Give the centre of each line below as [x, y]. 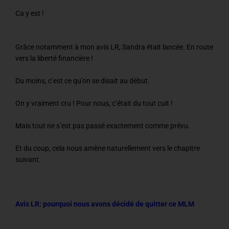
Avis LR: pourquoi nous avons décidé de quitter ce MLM [105, 204]
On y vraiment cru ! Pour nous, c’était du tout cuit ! [94, 103]
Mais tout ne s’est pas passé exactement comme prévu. [103, 125]
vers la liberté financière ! [54, 59]
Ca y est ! [30, 14]
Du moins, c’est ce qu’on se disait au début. [83, 81]
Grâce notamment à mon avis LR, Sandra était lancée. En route [114, 47]
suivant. [28, 159]
